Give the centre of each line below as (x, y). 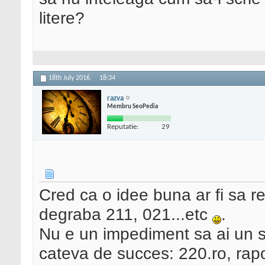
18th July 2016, (71, 78)
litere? (62, 18)
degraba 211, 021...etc (126, 214)
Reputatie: (123, 127)
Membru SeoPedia (132, 106)
